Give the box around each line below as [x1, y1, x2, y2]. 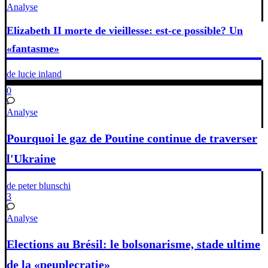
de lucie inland [7, 69, 62, 80]
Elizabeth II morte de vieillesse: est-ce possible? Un [7, 25, 243, 37]
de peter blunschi [7, 181, 71, 191]
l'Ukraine [7, 151, 56, 165]
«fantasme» [7, 42, 59, 55]
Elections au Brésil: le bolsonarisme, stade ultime [7, 237, 260, 251]
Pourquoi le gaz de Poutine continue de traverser [7, 131, 257, 145]
